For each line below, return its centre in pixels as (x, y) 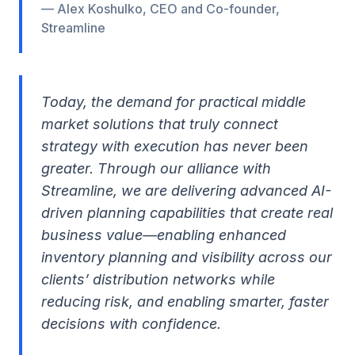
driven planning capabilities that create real (187, 213)
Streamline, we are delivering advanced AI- (186, 191)
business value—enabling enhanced (164, 235)
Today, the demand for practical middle (174, 102)
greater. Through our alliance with (156, 168)
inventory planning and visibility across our (187, 257)
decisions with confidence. (131, 324)
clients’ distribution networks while (158, 279)
